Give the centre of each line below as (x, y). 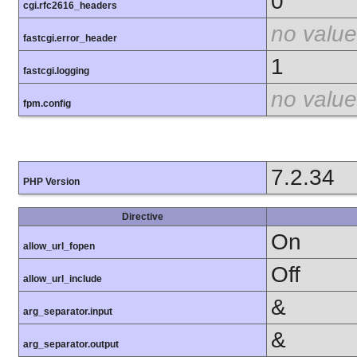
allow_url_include (63, 279)
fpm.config (47, 104)
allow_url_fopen (59, 247)
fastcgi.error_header (70, 39)
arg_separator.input (68, 312)
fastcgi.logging (56, 71)
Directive (143, 217)
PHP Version (51, 182)
